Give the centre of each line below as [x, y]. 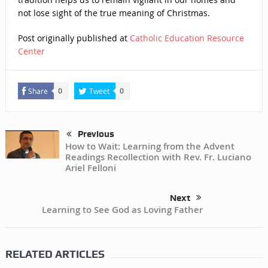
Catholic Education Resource [187, 38]
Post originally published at [74, 38]
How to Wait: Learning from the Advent [150, 147]
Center [31, 51]
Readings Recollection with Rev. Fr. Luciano [158, 157]
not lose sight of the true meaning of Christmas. [114, 13]
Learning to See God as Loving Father [123, 210]
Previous [96, 134]
